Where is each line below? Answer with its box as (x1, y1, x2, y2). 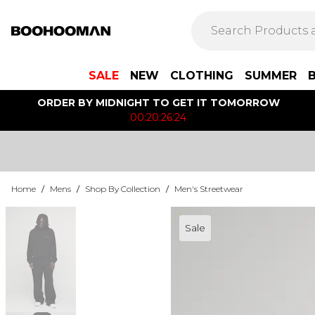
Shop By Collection (85, 184, 160, 194)
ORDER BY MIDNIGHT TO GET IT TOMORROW (37, 96, 280, 109)
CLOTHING (170, 69, 233, 82)
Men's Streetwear (174, 184, 243, 194)
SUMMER (245, 69, 297, 82)
